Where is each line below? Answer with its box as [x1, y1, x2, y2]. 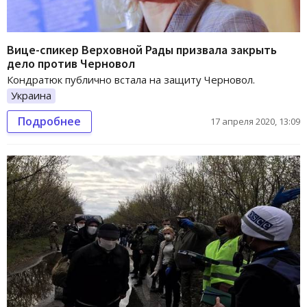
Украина [11, 88, 51, 102]
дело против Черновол [7, 55, 135, 71]
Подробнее [18, 113, 81, 129]
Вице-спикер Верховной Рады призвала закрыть [7, 41, 277, 58]
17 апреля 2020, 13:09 [210, 114, 300, 127]
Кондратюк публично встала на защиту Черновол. [7, 72, 255, 86]
